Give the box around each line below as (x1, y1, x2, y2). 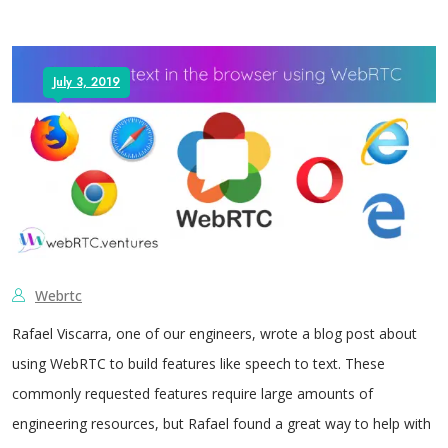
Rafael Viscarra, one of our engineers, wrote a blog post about (12, 324, 417, 343)
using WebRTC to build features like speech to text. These (12, 354, 385, 373)
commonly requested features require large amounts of (12, 384, 373, 403)
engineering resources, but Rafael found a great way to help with (12, 414, 431, 433)
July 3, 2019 (53, 73, 120, 91)
